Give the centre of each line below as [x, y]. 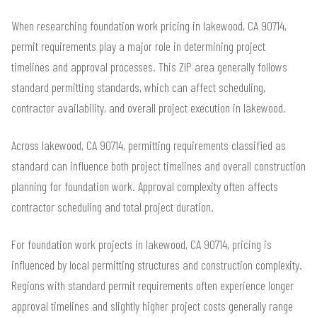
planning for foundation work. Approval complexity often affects [145, 186]
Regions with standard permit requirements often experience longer [152, 286]
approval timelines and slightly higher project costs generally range [152, 306]
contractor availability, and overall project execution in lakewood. [149, 108]
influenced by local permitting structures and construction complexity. [157, 265]
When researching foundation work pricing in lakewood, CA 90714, [149, 26]
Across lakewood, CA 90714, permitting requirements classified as [149, 145]
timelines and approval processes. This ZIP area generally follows [149, 67]
